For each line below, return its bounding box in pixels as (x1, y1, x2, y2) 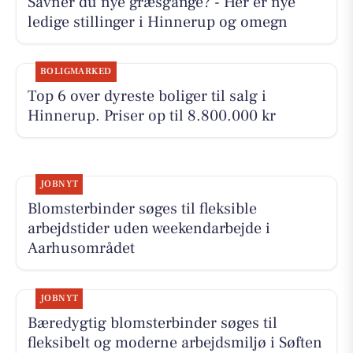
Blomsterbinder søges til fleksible (27, 199, 257, 220)
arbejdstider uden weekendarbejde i (27, 218, 270, 240)
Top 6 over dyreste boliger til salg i (27, 86, 266, 107)
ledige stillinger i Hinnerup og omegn (27, 12, 288, 33)
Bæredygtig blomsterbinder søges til (27, 312, 277, 333)
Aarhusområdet (27, 238, 135, 259)
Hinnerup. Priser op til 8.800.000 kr (27, 106, 276, 127)
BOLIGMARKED (39, 65, 112, 78)
